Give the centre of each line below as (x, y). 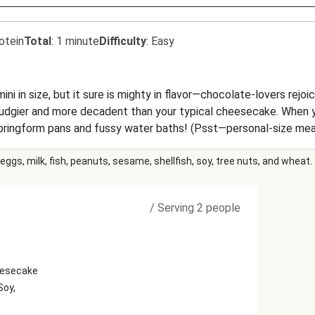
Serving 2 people (199, 208)
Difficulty (123, 41)
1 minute (78, 41)
